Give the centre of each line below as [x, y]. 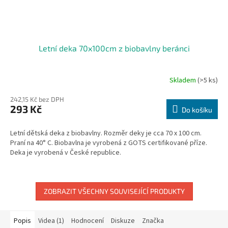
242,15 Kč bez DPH [37, 99]
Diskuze [123, 221]
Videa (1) [51, 221]
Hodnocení [88, 221]
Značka [153, 221]
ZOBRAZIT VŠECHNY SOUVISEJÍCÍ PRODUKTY [114, 191]
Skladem [183, 80]
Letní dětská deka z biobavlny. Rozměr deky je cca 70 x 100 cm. [106, 134]
